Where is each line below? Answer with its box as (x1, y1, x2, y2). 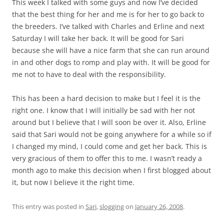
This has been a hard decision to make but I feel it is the (12, 93, 200, 103)
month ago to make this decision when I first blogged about (12, 165, 211, 175)
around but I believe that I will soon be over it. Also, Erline (12, 117, 206, 127)
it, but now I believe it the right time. (12, 177, 134, 187)
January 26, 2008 (135, 202, 183, 211)
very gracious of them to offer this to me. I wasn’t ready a (12, 153, 202, 163)
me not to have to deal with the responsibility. (12, 69, 166, 79)
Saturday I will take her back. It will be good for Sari (12, 33, 184, 43)
